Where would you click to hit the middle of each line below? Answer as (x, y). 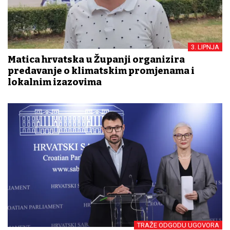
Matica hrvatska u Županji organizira (96, 59)
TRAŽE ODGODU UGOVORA (178, 225)
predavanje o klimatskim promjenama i (101, 71)
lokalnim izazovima (55, 82)
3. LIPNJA (205, 47)
